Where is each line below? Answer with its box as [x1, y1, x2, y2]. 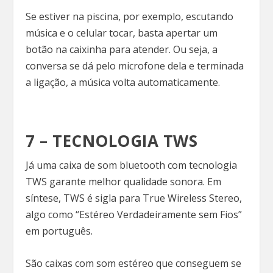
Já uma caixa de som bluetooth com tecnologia [26, 158, 238, 172]
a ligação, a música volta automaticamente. [26, 76, 223, 90]
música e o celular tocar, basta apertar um [26, 26, 218, 40]
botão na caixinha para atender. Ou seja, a [26, 43, 218, 57]
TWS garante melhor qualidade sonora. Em [26, 174, 222, 188]
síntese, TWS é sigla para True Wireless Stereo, [26, 191, 243, 205]
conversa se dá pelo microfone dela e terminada [26, 59, 244, 73]
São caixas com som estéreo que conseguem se [26, 256, 242, 270]
